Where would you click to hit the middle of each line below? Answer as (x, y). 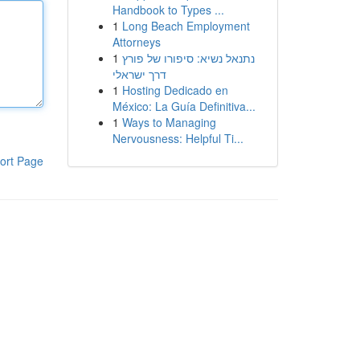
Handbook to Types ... (168, 10)
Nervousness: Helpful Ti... (178, 138)
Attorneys (136, 42)
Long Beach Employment (186, 26)
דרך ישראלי (139, 74)
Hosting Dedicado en (175, 90)
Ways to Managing (169, 122)
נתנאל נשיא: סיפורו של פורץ (188, 58)
